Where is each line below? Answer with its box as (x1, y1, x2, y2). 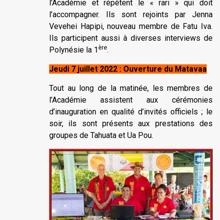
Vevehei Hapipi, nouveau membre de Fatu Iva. (49, 22, 213, 31)
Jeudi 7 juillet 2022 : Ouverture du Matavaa (49, 64, 207, 74)
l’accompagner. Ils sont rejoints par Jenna (49, 10, 213, 19)
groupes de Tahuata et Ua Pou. (49, 131, 153, 140)
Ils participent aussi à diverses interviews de (49, 33, 213, 43)
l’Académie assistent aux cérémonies (49, 95, 213, 105)
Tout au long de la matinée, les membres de (49, 83, 213, 93)
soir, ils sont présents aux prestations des (49, 119, 213, 128)
